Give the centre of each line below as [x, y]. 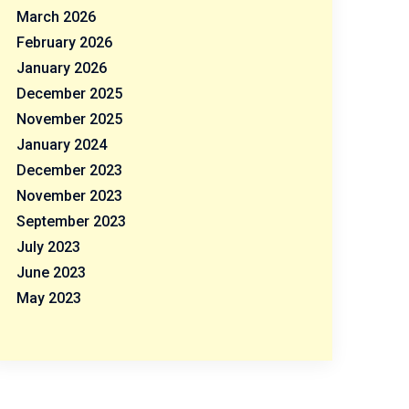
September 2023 [71, 221]
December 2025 [69, 94]
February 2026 [64, 42]
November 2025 [69, 119]
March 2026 [56, 17]
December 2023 [69, 170]
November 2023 [69, 196]
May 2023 [49, 298]
